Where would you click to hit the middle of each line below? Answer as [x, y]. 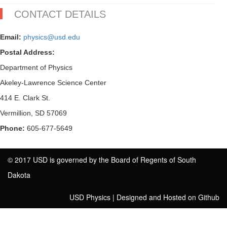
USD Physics [90, 197]
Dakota [19, 175]
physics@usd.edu [52, 37]
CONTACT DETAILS [60, 14]
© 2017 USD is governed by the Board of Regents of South [102, 160]
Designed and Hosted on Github [168, 197]
